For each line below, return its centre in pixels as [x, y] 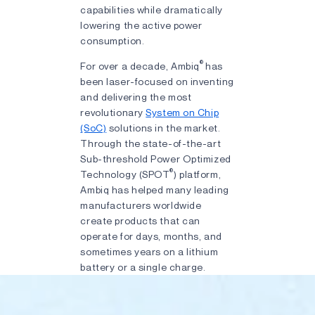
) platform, [198, 174]
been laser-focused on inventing [157, 81]
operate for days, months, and [151, 236]
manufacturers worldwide [141, 205]
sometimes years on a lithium [149, 251]
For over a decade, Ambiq [140, 66]
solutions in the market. [163, 128]
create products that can [140, 220]
